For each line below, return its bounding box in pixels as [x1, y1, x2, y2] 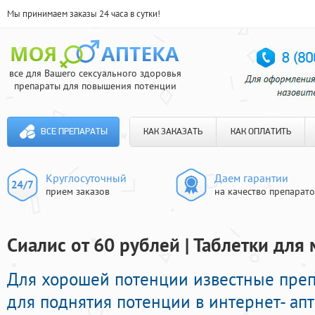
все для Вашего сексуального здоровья [8, 67, 181, 79]
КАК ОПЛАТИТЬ [230, 127, 291, 136]
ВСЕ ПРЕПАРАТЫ [40, 127, 108, 136]
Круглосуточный [46, 171, 127, 185]
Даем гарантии [214, 171, 288, 185]
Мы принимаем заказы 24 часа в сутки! [7, 8, 160, 20]
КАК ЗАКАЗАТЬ [143, 127, 202, 136]
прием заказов [46, 185, 110, 198]
